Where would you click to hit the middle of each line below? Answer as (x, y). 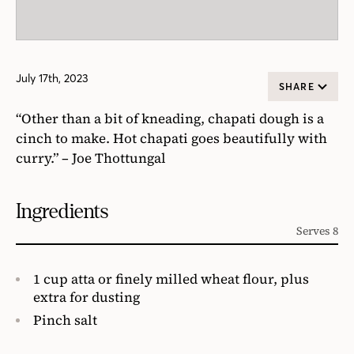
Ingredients (62, 211)
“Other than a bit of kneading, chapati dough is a (170, 119)
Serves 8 (317, 231)
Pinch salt (65, 320)
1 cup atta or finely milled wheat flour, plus (171, 279)
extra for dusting (87, 297)
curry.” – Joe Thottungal (91, 158)
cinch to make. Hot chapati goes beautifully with (171, 138)
